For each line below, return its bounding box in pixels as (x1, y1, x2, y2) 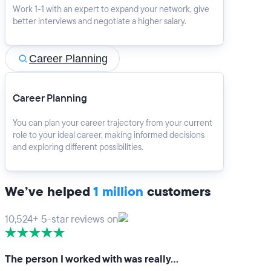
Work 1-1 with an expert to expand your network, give (13, 3, 209, 15)
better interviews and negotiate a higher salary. (13, 15, 186, 27)
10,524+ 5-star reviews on (5, 212, 119, 226)
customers (143, 183, 211, 200)
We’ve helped (5, 183, 93, 200)
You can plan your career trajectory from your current (13, 117, 212, 129)
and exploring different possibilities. (13, 141, 143, 153)
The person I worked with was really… (5, 252, 178, 266)
